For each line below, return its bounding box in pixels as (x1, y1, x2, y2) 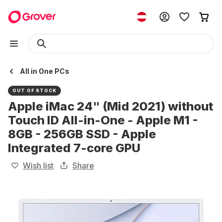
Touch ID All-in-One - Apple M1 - (8, 113, 198, 127)
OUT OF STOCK (12, 88, 56, 93)
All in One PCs (20, 67, 69, 75)
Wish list (23, 161, 54, 170)
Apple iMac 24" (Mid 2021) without (8, 99, 213, 113)
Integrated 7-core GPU (8, 141, 140, 155)
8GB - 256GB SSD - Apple (8, 127, 156, 141)
